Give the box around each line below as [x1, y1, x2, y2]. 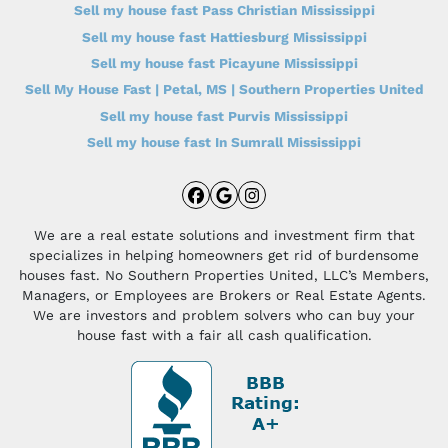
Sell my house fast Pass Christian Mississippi [73, 2, 375, 19]
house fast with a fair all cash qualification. [76, 327, 372, 344]
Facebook [194, 197, 327, 231]
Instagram [250, 197, 388, 231]
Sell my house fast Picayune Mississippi [90, 54, 358, 71]
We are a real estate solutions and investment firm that [33, 227, 415, 244]
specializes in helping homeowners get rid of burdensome [29, 247, 419, 264]
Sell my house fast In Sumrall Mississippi [87, 134, 361, 151]
